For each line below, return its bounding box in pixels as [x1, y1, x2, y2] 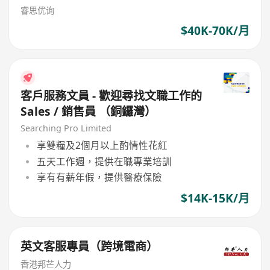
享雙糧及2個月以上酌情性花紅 [36, 139, 168, 152]
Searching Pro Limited [20, 122, 112, 134]
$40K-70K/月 [180, 22, 250, 39]
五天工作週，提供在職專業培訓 [36, 154, 172, 168]
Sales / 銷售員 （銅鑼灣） [20, 104, 157, 120]
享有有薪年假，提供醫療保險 [36, 170, 162, 184]
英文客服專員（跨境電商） [20, 238, 159, 254]
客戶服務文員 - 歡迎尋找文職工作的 [20, 88, 202, 104]
